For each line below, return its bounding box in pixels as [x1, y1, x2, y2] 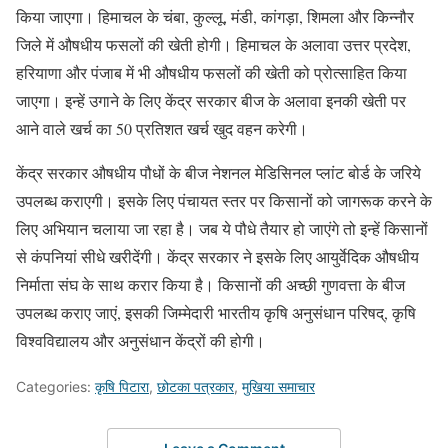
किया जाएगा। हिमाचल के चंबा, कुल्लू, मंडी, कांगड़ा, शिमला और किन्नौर [16, 5, 414, 27]
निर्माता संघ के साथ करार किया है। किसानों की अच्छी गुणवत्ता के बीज [16, 273, 405, 295]
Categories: [16, 377, 95, 395]
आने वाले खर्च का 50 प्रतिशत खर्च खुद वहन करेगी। [16, 117, 308, 139]
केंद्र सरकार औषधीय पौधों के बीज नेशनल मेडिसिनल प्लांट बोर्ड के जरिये [16, 161, 421, 183]
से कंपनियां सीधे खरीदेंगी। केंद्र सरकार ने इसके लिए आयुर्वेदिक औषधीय [16, 245, 419, 267]
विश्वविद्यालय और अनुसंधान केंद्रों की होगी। [16, 329, 265, 351]
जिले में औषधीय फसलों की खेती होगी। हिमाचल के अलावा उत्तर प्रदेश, [16, 33, 411, 55]
